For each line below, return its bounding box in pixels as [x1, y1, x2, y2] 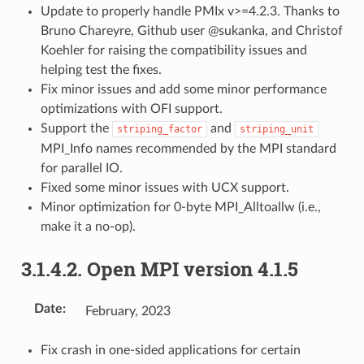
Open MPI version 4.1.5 [86, 255, 298, 282]
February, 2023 [84, 304, 171, 318]
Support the [40, 121, 112, 135]
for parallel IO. [40, 161, 123, 175]
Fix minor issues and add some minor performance [40, 82, 327, 96]
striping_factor [116, 123, 202, 135]
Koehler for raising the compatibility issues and [40, 43, 307, 57]
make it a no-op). [40, 219, 136, 233]
